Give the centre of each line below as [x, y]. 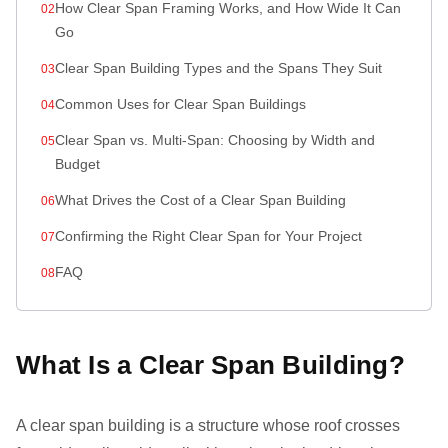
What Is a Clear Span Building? [210, 365]
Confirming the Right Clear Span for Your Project [208, 236]
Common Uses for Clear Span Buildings [180, 104]
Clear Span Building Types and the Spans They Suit [218, 68]
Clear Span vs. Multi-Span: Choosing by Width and [215, 140]
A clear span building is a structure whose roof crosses [208, 425]
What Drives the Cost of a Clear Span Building [200, 200]
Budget [77, 164]
